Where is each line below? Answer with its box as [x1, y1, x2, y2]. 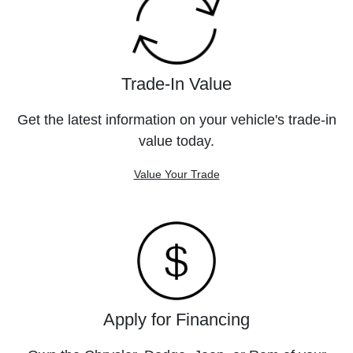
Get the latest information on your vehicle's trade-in [17, 112, 336, 128]
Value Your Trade [133, 168, 220, 180]
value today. [139, 133, 214, 149]
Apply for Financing [103, 310, 250, 329]
